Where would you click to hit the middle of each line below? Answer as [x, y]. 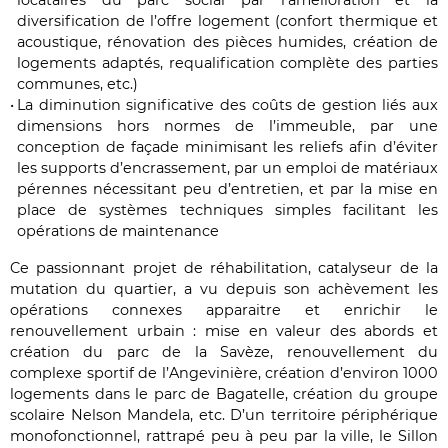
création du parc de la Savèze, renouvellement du [224, 352]
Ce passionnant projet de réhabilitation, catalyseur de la [224, 268]
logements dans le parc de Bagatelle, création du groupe [224, 394]
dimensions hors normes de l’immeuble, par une [227, 126]
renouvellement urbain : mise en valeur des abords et [224, 331]
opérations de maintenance [118, 231]
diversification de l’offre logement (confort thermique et [227, 21]
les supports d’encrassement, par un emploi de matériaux [227, 168]
